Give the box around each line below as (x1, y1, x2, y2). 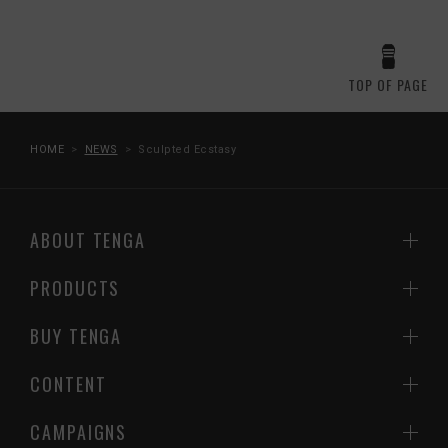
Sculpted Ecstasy (138, 143, 236, 157)
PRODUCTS (30, 275, 121, 302)
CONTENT (30, 371, 107, 398)
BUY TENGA (30, 323, 123, 350)
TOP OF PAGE (348, 74, 428, 96)
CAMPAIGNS (30, 419, 128, 446)
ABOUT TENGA (30, 227, 147, 254)
